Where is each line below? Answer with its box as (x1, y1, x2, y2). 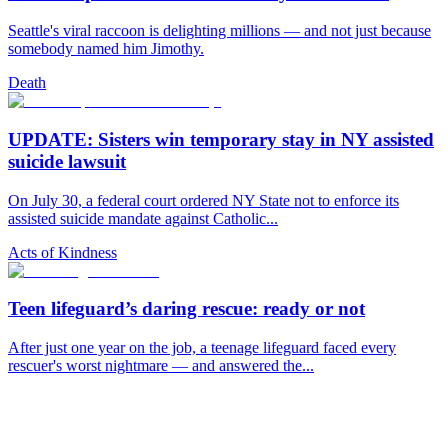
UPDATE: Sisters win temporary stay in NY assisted (8, 129, 434, 151)
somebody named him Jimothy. (8, 40, 204, 58)
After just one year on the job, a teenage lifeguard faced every (8, 339, 396, 357)
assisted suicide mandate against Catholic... (8, 209, 278, 227)
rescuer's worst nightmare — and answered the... (8, 357, 314, 375)
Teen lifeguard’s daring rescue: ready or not (8, 298, 365, 320)
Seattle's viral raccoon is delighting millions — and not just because (8, 22, 431, 40)
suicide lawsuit (8, 151, 126, 173)
